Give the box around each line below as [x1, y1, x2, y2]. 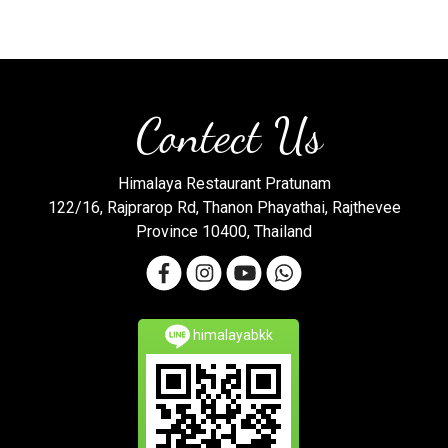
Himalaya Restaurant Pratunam [117, 174, 331, 193]
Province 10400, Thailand [136, 222, 312, 241]
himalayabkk [189, 326, 273, 343]
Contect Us [124, 107, 324, 164]
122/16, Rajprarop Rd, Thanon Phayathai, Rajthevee [47, 198, 401, 217]
